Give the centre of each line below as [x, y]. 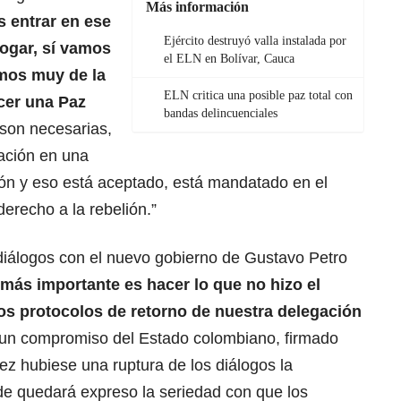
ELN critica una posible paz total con [258, 95]
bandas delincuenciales [221, 113]
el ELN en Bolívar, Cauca [229, 58]
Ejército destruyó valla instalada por [255, 40]
